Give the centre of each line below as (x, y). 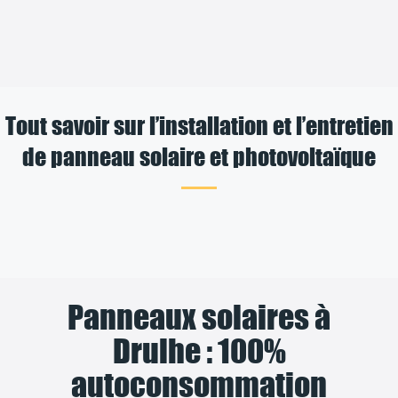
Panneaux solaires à (199, 317)
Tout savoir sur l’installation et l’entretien (199, 124)
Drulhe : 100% (199, 350)
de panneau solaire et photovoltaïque (199, 155)
